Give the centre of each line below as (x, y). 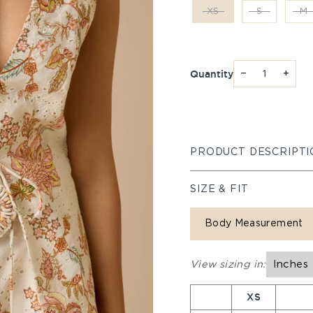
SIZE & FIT (219, 189)
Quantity (212, 74)
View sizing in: (228, 264)
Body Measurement (254, 224)
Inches (290, 264)
